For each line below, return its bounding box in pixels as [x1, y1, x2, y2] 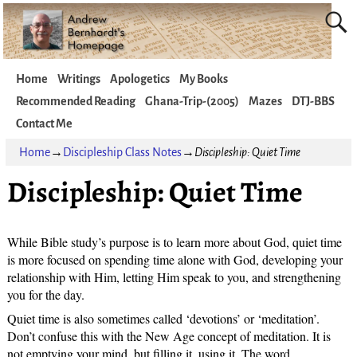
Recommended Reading [16, 95, 135, 108]
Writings [57, 73, 100, 86]
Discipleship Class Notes [62, 146, 182, 159]
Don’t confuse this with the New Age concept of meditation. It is [6, 328, 331, 345]
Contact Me [16, 117, 73, 131]
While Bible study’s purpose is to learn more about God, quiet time [6, 233, 342, 251]
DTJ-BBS [292, 95, 335, 108]
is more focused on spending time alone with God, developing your [6, 251, 343, 269]
